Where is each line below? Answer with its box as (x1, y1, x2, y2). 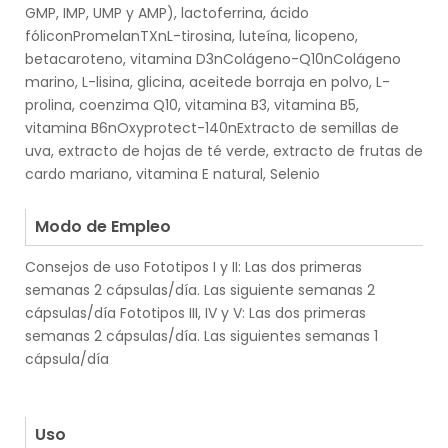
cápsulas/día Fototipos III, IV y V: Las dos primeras (25, 303, 366, 324)
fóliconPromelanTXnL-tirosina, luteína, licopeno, (25, 26, 358, 47)
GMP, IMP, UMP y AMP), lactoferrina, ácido (25, 3, 309, 24)
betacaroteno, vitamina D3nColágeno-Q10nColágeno (25, 49, 401, 70)
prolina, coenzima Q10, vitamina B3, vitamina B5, (25, 95, 359, 116)
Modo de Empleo (35, 215, 171, 239)
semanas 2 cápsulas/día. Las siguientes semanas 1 (25, 326, 378, 347)
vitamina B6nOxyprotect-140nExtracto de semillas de (25, 118, 399, 139)
